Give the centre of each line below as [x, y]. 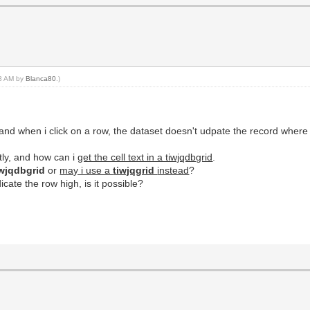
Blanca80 [41, 78]
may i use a [86, 170]
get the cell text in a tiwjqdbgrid [145, 157]
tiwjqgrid [135, 170]
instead [173, 170]
